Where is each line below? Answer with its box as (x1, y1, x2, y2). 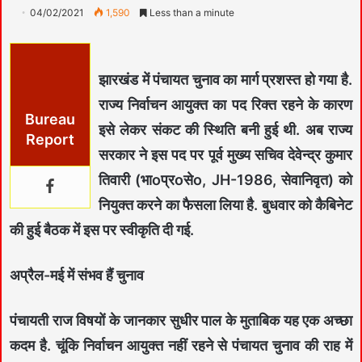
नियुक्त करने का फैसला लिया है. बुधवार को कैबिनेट (99, 196, 352, 213)
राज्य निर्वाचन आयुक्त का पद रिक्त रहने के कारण (99, 95, 352, 113)
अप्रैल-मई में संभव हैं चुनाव (10, 266, 144, 284)
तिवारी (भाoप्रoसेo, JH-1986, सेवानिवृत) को (99, 170, 352, 188)
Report (26, 130, 74, 148)
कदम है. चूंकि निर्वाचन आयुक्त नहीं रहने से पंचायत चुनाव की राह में (10, 336, 352, 354)
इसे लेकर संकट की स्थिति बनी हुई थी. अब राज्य (99, 120, 352, 138)
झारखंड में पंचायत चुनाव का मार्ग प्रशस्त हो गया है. (99, 70, 352, 88)
